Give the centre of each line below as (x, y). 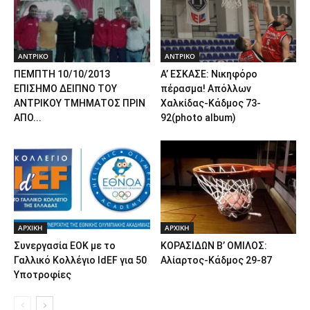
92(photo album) (198, 118)
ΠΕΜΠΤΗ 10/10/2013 (62, 74)
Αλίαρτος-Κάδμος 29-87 (216, 261)
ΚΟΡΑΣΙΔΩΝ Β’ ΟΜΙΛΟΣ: (213, 246)
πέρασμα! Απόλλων (206, 89)
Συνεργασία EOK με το (65, 246)
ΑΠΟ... (28, 118)
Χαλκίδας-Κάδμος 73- (210, 103)
